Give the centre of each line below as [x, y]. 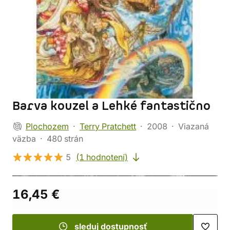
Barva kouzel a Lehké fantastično [111, 106]
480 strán [65, 139]
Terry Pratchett [108, 126]
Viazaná [194, 126]
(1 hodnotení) [102, 157]
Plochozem [47, 126]
